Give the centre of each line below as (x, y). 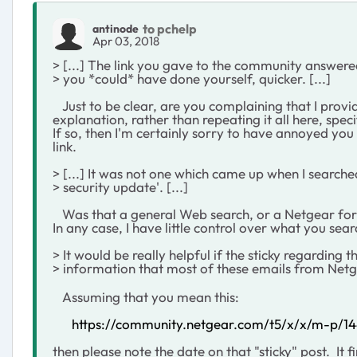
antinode (116, 28)
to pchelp (170, 28)
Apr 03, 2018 (126, 41)
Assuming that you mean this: (146, 297)
